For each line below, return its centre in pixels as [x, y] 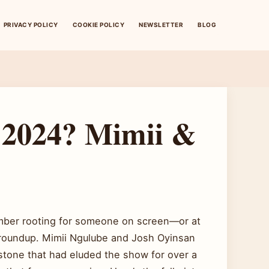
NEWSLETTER [161, 25]
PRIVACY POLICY [31, 25]
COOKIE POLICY [98, 25]
